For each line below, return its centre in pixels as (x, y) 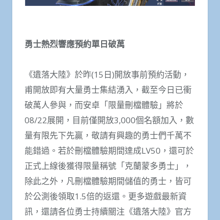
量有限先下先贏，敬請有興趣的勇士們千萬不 (108, 136)
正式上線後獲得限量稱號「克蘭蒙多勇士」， (108, 166)
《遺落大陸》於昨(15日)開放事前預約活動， (107, 75)
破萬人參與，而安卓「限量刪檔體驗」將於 (104, 105)
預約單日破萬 (100, 44)
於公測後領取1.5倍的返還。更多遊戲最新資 (106, 196)
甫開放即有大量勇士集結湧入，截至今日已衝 (108, 90)
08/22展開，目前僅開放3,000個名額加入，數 (109, 120)
